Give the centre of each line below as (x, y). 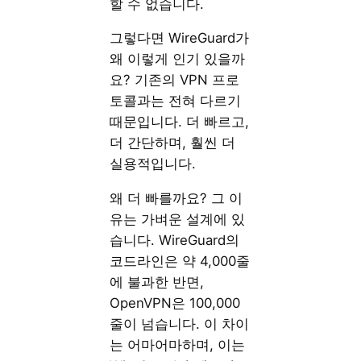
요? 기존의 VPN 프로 (175, 80)
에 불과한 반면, (157, 282)
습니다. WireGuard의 (175, 241)
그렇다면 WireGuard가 (180, 38)
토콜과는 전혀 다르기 (176, 101)
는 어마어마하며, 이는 (178, 345)
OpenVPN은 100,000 (175, 303)
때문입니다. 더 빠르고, (180, 122)
